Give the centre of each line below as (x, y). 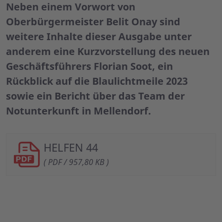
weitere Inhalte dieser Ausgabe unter (99, 36)
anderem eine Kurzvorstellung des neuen (108, 51)
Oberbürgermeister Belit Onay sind (93, 21)
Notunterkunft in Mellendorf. (79, 111)
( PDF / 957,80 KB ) (76, 162)
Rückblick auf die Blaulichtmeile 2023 (97, 81)
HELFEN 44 (71, 147)
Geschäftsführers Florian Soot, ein (89, 66)
